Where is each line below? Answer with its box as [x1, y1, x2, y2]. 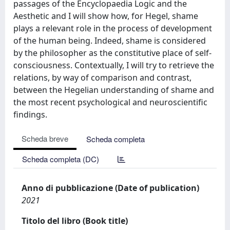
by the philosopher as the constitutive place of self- [13, 47, 212, 59]
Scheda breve [22, 133, 68, 144]
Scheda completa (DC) [22, 154, 99, 164]
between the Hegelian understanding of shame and [13, 84, 214, 95]
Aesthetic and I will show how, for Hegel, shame [13, 10, 198, 22]
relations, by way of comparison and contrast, [13, 72, 191, 83]
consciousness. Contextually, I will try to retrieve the [13, 60, 214, 71]
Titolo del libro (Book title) [22, 215, 128, 226]
